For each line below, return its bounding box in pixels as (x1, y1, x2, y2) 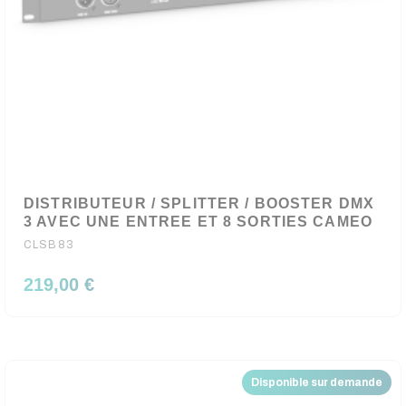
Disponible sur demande (251, 376, 382, 389)
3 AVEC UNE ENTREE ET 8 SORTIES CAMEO (24, 214, 373, 229)
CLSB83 (24, 238, 74, 251)
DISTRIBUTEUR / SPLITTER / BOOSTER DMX (24, 196, 375, 211)
